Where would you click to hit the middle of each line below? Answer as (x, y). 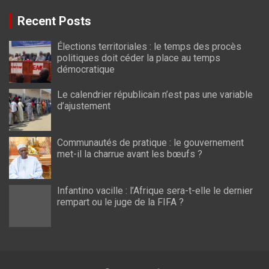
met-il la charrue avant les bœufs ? (130, 154)
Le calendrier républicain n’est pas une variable (155, 94)
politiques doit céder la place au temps (139, 58)
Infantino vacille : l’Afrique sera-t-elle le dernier (155, 190)
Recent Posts (54, 21)
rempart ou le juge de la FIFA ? (120, 202)
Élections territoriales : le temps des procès (149, 46)
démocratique (86, 69)
